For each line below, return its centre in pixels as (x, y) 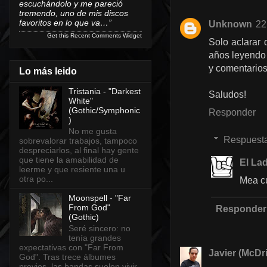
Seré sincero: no (99, 228)
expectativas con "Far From (71, 247)
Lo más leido (48, 72)
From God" (89, 207)
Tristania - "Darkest (104, 91)
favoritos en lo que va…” (65, 22)
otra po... (36, 178)
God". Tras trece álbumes (67, 257)
